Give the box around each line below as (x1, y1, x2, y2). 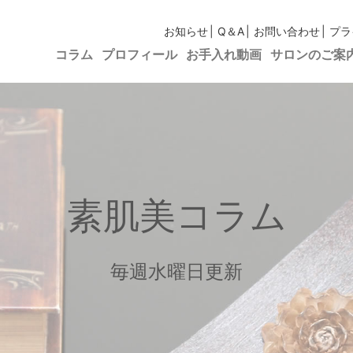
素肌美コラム (66, 195, 287, 236)
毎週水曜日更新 (110, 261, 243, 282)
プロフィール (102, 46, 177, 63)
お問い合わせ (254, 24, 320, 38)
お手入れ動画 (186, 46, 262, 63)
